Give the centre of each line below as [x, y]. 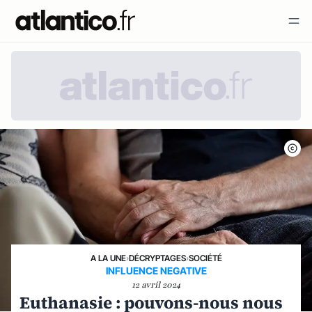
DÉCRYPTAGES [157, 258]
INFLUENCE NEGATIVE [156, 271]
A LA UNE [108, 258]
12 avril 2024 [156, 285]
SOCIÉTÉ [205, 258]
